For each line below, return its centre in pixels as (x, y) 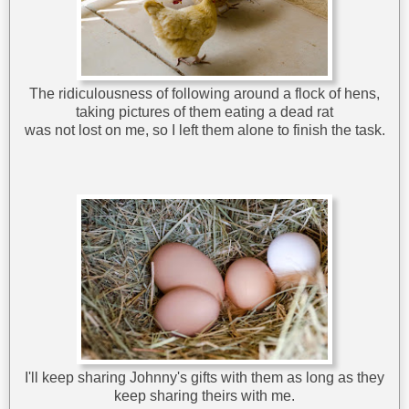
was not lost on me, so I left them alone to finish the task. (204, 131)
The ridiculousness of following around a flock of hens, (204, 94)
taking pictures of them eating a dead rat (204, 112)
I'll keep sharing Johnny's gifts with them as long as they (204, 378)
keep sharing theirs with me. (204, 396)
